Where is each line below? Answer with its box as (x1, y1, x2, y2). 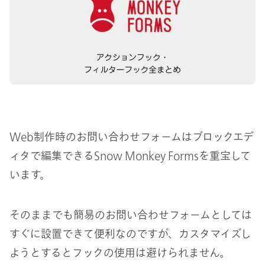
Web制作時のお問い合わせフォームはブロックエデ (9, 131, 254, 142)
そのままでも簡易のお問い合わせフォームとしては (9, 209, 252, 220)
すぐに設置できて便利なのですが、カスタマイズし (9, 228, 251, 239)
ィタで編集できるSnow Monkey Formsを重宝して (9, 150, 251, 161)
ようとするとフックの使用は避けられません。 (9, 247, 230, 258)
